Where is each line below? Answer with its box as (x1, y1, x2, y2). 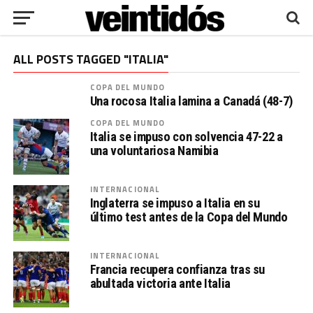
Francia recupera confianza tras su (89, 262, 265, 277)
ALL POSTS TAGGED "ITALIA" (13, 50, 168, 68)
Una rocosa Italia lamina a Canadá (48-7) (89, 94, 293, 108)
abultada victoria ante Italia (89, 276, 231, 291)
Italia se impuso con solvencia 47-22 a (89, 129, 283, 144)
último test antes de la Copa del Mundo (89, 210, 288, 224)
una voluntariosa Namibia (89, 143, 219, 158)
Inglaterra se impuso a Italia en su (89, 196, 260, 210)
